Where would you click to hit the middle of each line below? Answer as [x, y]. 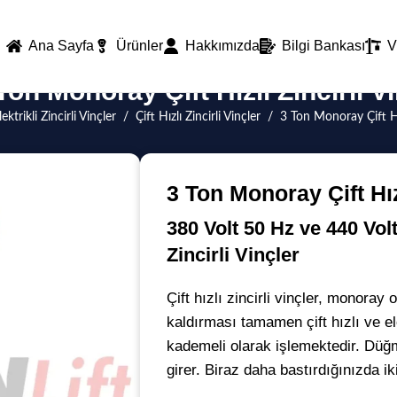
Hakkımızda [223, 46]
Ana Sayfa [62, 46]
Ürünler [140, 46]
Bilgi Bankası [324, 46]
